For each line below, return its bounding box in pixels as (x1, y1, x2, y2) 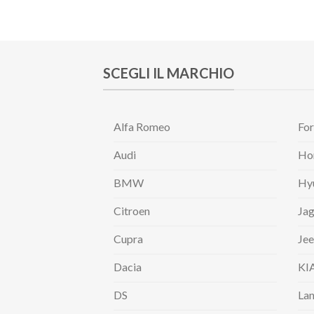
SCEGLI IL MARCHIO (103, 64, 234, 81)
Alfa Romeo (114, 119, 170, 133)
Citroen (114, 203, 150, 217)
